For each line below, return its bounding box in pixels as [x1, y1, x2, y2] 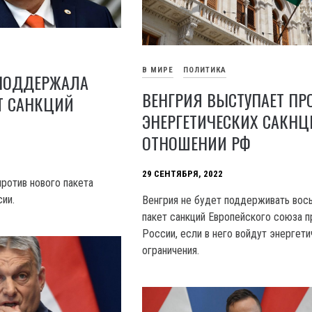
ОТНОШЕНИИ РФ [142, 130, 251, 155]
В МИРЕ [142, 65, 174, 75]
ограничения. [142, 243, 200, 257]
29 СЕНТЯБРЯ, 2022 [142, 169, 224, 180]
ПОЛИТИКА [183, 65, 227, 75]
